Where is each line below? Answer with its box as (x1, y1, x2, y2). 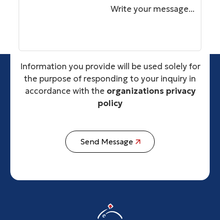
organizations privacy (106, 85, 195, 96)
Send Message (80, 137, 133, 147)
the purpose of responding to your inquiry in (24, 73, 196, 84)
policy (98, 98, 122, 109)
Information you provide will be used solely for (20, 61, 200, 72)
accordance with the (25, 85, 107, 96)
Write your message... (110, 3, 194, 14)
